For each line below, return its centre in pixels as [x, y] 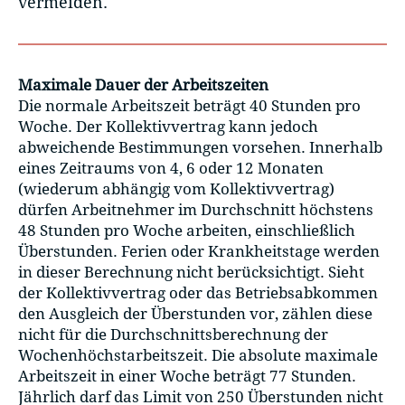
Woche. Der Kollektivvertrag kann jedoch [168, 126]
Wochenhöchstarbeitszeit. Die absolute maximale [198, 355]
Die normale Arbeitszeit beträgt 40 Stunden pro [189, 105]
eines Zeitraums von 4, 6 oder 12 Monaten [171, 168]
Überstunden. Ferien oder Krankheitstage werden [199, 251]
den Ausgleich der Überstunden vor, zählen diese [195, 313]
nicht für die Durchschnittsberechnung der [173, 334]
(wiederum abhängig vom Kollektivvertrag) [176, 188]
